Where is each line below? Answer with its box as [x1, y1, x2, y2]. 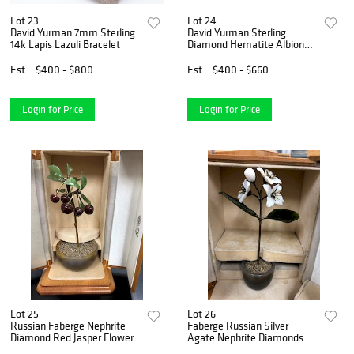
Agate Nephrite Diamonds [187, 330, 304, 345]
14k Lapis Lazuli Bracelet [10, 37, 120, 52]
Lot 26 [187, 307, 217, 322]
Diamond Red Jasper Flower [10, 330, 134, 345]
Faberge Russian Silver [187, 318, 289, 333]
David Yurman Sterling [187, 25, 287, 40]
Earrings [187, 49, 224, 64]
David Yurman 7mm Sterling [10, 25, 135, 40]
